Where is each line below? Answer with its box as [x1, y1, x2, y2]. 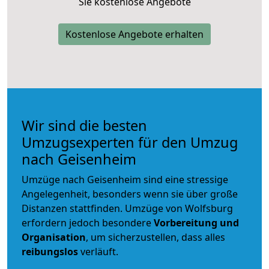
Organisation [22, 230, 86, 244]
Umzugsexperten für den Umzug [22, 132, 238, 152]
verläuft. [78, 244, 118, 258]
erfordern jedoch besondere [22, 216, 154, 229]
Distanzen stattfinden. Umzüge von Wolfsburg [22, 201, 233, 215]
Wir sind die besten [22, 115, 147, 135]
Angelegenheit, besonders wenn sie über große [22, 187, 238, 201]
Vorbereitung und [154, 216, 239, 229]
